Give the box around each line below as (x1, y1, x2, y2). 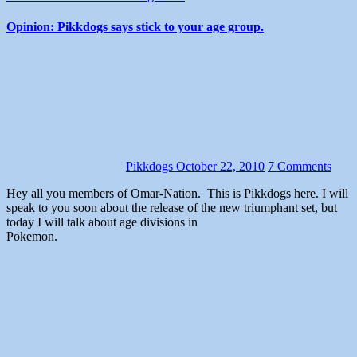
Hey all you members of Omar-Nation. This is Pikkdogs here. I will (6, 186, 16, 201)
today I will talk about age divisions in (6, 215, 198, 229)
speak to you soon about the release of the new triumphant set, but (6, 201, 337, 215)
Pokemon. (6, 229, 293, 244)
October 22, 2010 (176, 159, 265, 174)
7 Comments (268, 159, 331, 174)
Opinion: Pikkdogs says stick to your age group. (6, 20, 264, 34)
